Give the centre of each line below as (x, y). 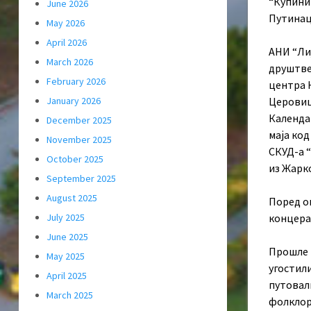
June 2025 (67, 237)
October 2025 (75, 159)
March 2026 (70, 62)
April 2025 (67, 276)
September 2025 (81, 179)
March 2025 (70, 295)
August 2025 (72, 198)
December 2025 (79, 120)
